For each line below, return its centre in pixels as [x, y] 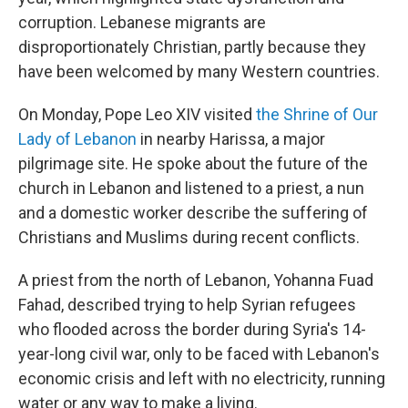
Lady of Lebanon [77, 139]
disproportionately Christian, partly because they [192, 47]
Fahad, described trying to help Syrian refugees [187, 305]
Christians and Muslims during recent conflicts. [189, 237]
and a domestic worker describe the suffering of [193, 213]
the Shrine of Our [317, 114]
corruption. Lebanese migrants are [142, 22]
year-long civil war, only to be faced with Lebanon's [199, 354]
